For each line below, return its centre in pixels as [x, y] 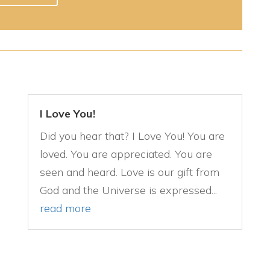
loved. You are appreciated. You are [126, 154]
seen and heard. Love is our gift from [129, 172]
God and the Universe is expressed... [128, 190]
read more [65, 209]
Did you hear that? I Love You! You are [132, 136]
